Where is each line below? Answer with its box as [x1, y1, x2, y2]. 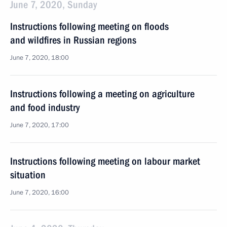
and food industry [10, 101, 80, 113]
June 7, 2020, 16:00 [10, 188, 69, 197]
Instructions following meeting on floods [10, 20, 169, 32]
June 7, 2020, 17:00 [10, 121, 69, 130]
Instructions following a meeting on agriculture [10, 88, 195, 100]
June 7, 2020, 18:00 [10, 53, 69, 62]
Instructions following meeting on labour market [10, 155, 200, 167]
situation [10, 169, 46, 181]
